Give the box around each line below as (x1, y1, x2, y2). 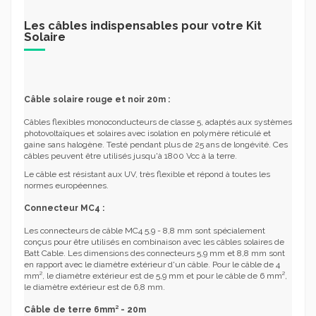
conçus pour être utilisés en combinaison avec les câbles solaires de (24, 236, 284, 247)
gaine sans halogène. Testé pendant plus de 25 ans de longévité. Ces (24, 140, 288, 150)
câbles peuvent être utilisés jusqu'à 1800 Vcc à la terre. (24, 151, 237, 162)
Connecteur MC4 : (24, 202, 107, 213)
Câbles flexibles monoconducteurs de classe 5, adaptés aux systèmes (24, 117, 292, 128)
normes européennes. (24, 180, 109, 190)
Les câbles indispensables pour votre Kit (24, 18, 262, 33)
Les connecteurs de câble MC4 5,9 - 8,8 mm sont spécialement (24, 225, 265, 236)
